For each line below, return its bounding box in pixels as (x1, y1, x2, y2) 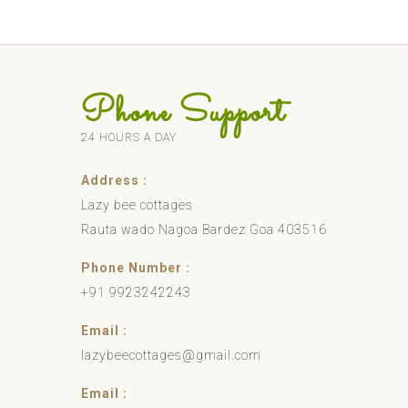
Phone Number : (81, 260, 190, 275)
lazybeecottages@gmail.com (81, 347, 261, 362)
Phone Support (81, 87, 285, 138)
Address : (81, 172, 148, 188)
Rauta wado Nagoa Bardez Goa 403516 (81, 221, 327, 237)
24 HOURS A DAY (81, 130, 177, 144)
